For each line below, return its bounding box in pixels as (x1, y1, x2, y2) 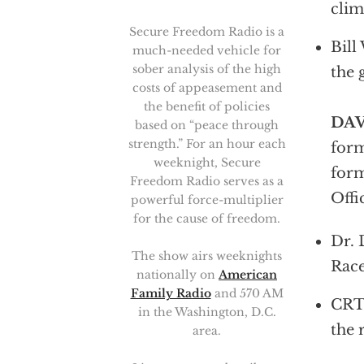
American (219, 267, 277, 283)
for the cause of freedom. (133, 211, 280, 227)
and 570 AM (210, 286, 284, 301)
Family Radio (130, 286, 211, 301)
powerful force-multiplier (130, 193, 284, 208)
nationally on (136, 267, 219, 283)
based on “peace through (135, 118, 279, 133)
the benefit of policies (144, 99, 270, 115)
